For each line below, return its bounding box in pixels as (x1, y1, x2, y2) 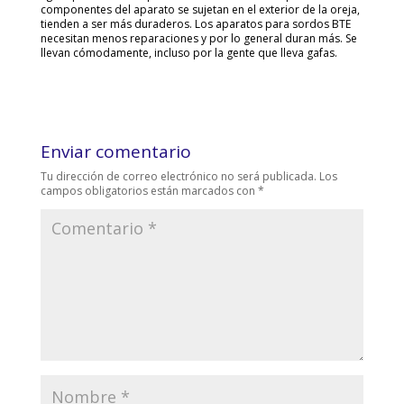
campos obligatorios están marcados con (40, 183, 258, 199)
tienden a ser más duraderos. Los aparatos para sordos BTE (40, 16, 351, 32)
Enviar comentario (40, 140, 191, 164)
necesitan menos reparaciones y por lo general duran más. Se (40, 31, 357, 47)
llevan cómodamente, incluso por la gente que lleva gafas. (40, 45, 337, 61)
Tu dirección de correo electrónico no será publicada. (40, 169, 317, 185)
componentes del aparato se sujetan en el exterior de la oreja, (40, 2, 360, 18)
